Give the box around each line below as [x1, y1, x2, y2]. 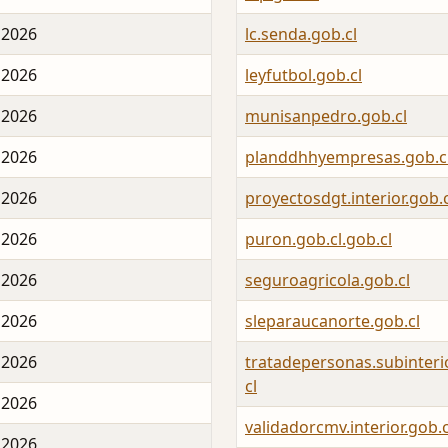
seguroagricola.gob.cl [245, 269, 410, 292]
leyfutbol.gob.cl [245, 64, 362, 87]
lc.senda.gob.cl [245, 23, 357, 46]
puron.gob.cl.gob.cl [245, 228, 392, 251]
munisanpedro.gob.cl [245, 105, 407, 128]
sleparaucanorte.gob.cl [245, 310, 420, 333]
